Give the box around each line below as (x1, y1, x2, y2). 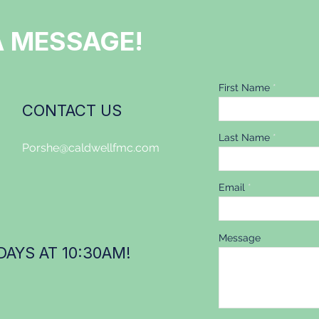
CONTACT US (22, 101, 122, 120)
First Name (219, 82, 270, 93)
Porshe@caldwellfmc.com (22, 141, 159, 155)
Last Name (219, 132, 270, 143)
